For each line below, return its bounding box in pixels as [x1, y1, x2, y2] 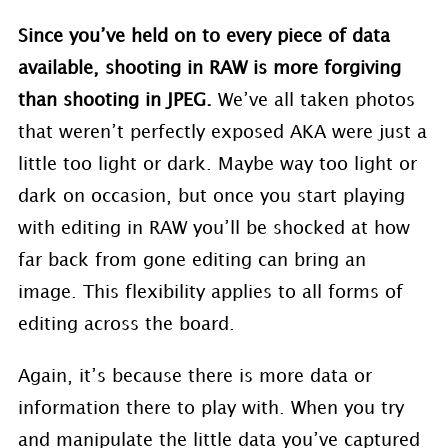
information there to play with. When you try [17, 399, 404, 417]
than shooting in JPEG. [17, 91, 218, 109]
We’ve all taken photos [217, 91, 415, 109]
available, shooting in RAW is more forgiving [17, 59, 401, 77]
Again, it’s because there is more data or [17, 367, 372, 385]
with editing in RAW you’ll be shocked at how [17, 219, 410, 237]
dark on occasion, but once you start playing [17, 187, 405, 205]
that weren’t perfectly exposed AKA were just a [17, 123, 427, 141]
